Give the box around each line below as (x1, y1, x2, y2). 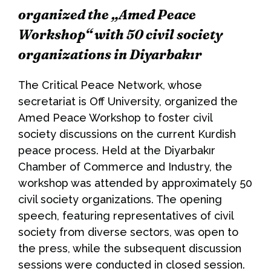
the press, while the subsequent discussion (18, 242, 241, 255)
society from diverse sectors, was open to (18, 226, 238, 239)
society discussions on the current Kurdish (18, 128, 236, 141)
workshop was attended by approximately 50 (18, 177, 252, 190)
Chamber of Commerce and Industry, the (18, 160, 232, 174)
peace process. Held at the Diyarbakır (18, 144, 215, 157)
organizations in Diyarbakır (18, 46, 202, 64)
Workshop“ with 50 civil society (18, 26, 223, 44)
